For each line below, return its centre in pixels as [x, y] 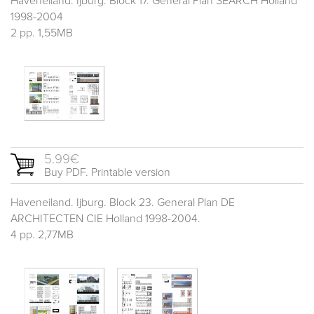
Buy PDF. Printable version [107, 173]
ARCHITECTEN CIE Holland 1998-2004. [105, 219]
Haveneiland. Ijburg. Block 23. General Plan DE [123, 203]
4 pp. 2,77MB [42, 235]
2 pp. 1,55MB [42, 33]
